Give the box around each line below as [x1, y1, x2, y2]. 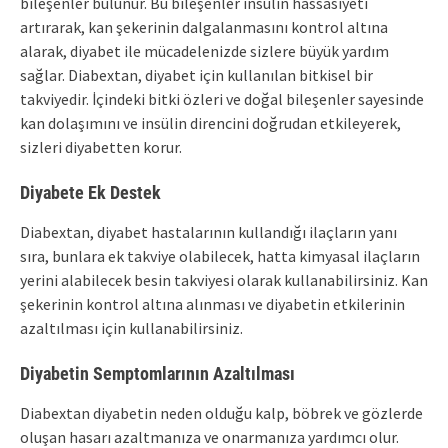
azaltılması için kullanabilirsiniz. [20, 318, 243, 338]
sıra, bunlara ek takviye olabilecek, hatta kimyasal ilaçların [20, 246, 420, 266]
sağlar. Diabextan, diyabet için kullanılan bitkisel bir [20, 65, 373, 85]
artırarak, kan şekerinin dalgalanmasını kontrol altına [20, 17, 388, 37]
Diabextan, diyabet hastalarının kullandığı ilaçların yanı [20, 222, 397, 242]
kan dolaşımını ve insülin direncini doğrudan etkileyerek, [20, 113, 401, 133]
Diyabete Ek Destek [20, 182, 161, 203]
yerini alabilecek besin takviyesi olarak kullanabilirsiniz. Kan [20, 270, 428, 290]
